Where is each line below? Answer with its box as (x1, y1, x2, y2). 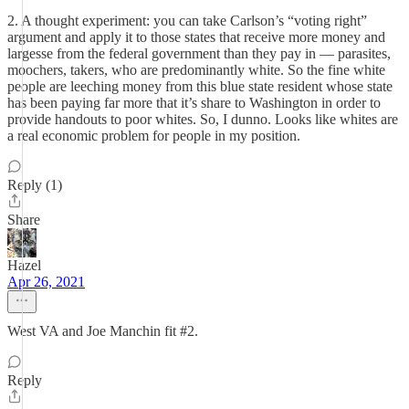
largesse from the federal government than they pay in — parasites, (7, 46, 391, 61)
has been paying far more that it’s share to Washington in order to (7, 95, 381, 110)
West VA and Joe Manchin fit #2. (7, 323, 198, 339)
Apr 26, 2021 (7, 274, 85, 289)
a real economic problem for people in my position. (7, 128, 300, 143)
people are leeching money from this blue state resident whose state (7, 79, 393, 94)
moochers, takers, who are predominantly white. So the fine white (7, 62, 385, 78)
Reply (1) (7, 177, 62, 193)
